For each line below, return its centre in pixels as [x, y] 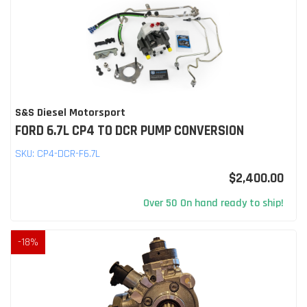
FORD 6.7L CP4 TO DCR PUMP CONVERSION [130, 131]
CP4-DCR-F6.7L [69, 153]
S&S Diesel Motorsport [70, 112]
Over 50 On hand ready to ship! [213, 203]
